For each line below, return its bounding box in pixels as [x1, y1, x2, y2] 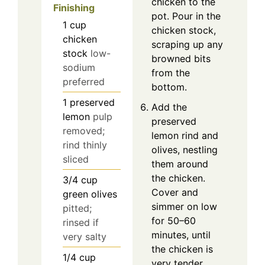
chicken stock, [151, 24, 216, 36]
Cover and [151, 186, 198, 198]
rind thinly [63, 138, 107, 151]
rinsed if [63, 216, 99, 228]
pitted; [63, 202, 92, 214]
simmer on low [151, 200, 217, 212]
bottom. [151, 80, 187, 93]
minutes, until [151, 228, 211, 241]
